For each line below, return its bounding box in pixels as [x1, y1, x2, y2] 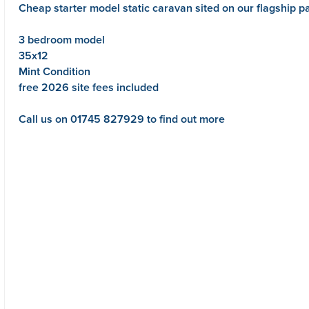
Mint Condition [18, 63, 90, 79]
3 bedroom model [18, 31, 105, 48]
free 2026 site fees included [18, 79, 159, 95]
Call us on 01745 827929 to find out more [18, 110, 225, 127]
